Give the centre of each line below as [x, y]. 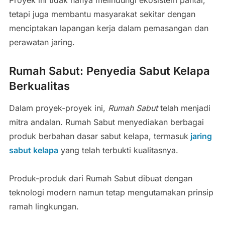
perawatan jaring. [42, 42]
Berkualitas [39, 86]
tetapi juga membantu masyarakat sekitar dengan [102, 14]
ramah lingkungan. [44, 207]
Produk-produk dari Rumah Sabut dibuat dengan [100, 179]
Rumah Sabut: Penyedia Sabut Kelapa [109, 71]
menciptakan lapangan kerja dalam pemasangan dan [108, 28]
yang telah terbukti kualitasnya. [118, 150]
